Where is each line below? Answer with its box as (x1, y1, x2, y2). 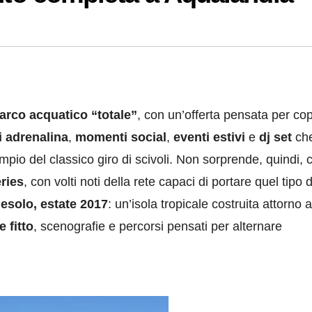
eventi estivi (173, 130, 245, 145)
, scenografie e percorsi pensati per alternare (33, 219, 282, 234)
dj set (259, 130, 292, 145)
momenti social (75, 130, 166, 145)
